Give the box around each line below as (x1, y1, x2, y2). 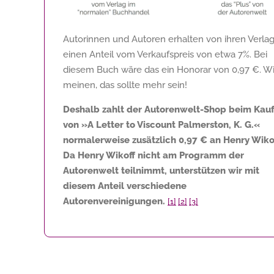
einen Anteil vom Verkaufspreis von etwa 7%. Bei (63, 48, 267, 60)
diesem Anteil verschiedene (63, 180, 187, 191)
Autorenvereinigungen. (63, 195, 165, 207)
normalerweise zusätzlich (63, 134, 179, 146)
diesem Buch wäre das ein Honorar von (63, 64, 232, 75)
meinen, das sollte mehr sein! (63, 79, 187, 91)
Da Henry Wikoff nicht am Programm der (63, 149, 244, 161)
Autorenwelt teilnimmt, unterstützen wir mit (63, 165, 259, 176)
